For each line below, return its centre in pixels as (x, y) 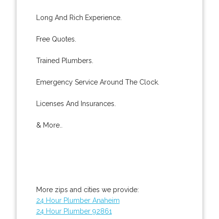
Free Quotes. (56, 39)
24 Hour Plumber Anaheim (78, 200)
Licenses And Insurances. (76, 103)
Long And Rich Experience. (79, 17)
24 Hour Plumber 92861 (74, 211)
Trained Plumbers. (65, 60)
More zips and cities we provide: (87, 189)
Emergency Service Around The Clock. (98, 82)
